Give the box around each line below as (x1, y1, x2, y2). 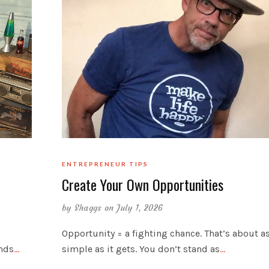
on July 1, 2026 (104, 202, 163, 213)
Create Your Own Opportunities (61, 173, 223, 195)
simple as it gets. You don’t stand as (61, 243, 220, 255)
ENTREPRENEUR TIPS (61, 160, 148, 168)
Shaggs (74, 202, 102, 213)
